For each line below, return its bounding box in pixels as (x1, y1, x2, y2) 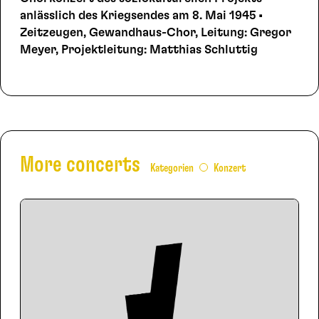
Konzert (213, 162, 246, 174)
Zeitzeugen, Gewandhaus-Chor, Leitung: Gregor (19, 26, 291, 38)
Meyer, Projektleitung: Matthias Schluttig (19, 43, 258, 56)
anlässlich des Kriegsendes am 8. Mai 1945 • (19, 9, 263, 21)
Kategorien (150, 162, 194, 174)
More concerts (19, 153, 145, 177)
